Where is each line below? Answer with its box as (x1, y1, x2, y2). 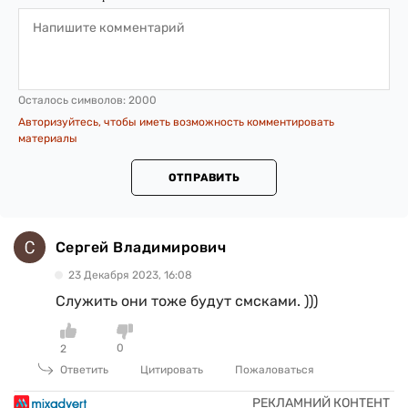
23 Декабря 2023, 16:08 (68, 269, 192, 282)
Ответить (60, 363, 108, 377)
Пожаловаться (235, 363, 314, 377)
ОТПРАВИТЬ (168, 171, 240, 185)
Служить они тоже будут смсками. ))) (56, 292, 318, 311)
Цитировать (140, 363, 203, 377)
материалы (18, 132, 77, 146)
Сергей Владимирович (56, 238, 227, 256)
